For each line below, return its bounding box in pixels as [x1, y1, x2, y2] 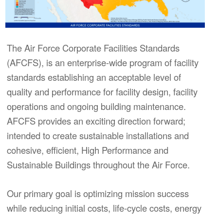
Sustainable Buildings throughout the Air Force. [7, 158, 190, 171]
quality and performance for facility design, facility [7, 85, 198, 98]
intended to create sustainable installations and [7, 129, 189, 142]
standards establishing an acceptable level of [7, 71, 181, 84]
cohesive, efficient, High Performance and [7, 144, 168, 157]
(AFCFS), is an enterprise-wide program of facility [7, 56, 199, 69]
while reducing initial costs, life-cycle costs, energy [7, 201, 201, 214]
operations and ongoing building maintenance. [7, 100, 186, 113]
